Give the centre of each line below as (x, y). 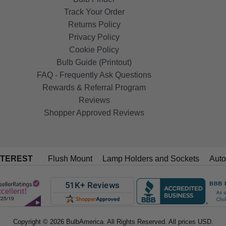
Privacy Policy (94, 37)
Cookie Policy (94, 50)
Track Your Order (94, 12)
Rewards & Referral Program (94, 88)
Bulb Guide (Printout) (94, 63)
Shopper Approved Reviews (94, 113)
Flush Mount (70, 159)
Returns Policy (94, 25)
